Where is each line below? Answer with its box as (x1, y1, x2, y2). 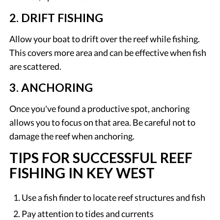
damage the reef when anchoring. (9, 130, 135, 141)
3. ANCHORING (9, 80, 93, 94)
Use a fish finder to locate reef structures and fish (22, 192, 206, 203)
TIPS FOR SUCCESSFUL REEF (9, 149, 193, 166)
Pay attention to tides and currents (22, 208, 154, 219)
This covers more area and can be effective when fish (9, 47, 207, 58)
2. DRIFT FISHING (9, 10, 104, 25)
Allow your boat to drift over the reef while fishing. (9, 33, 200, 44)
